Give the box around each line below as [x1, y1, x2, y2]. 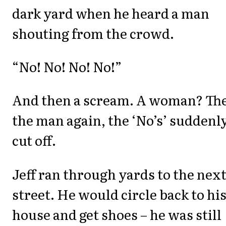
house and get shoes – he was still [12, 204, 221, 224]
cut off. [12, 130, 56, 150]
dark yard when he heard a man [12, 3, 209, 23]
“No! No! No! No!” [12, 56, 122, 76]
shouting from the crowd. [12, 23, 174, 43]
